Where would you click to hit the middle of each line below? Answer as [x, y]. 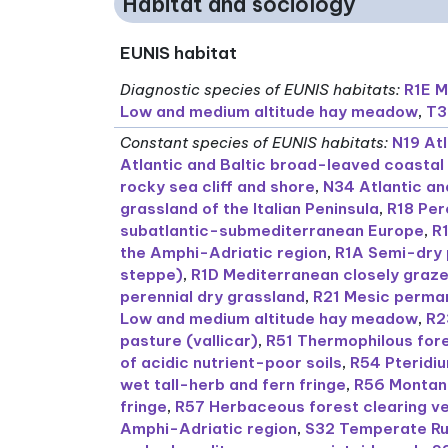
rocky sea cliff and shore [218, 187]
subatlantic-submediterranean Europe [272, 231]
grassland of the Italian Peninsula [250, 209]
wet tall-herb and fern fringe [233, 385]
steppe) [152, 275]
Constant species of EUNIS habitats [252, 143]
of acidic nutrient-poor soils [231, 363]
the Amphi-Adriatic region [224, 253]
